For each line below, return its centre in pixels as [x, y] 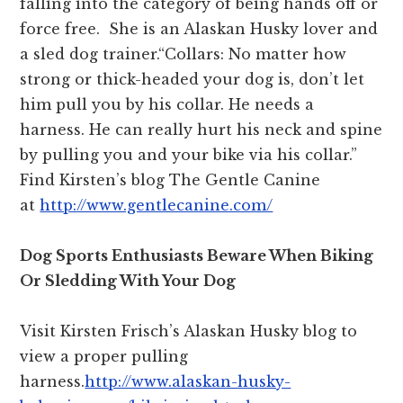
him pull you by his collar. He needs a [167, 104]
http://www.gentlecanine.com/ [157, 205]
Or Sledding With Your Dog [128, 280]
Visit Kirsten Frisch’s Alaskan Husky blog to [189, 331]
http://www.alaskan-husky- [188, 381]
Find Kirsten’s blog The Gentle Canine [170, 179]
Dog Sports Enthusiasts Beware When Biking [197, 255]
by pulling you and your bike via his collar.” [189, 154]
